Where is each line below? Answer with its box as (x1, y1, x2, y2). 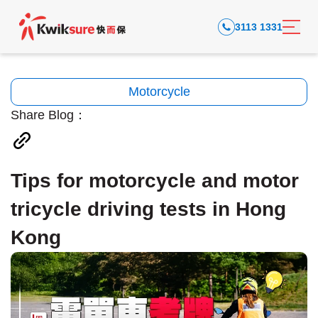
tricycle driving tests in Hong (11, 198, 286, 220)
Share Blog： (11, 108, 87, 122)
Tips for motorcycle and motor (11, 170, 299, 192)
